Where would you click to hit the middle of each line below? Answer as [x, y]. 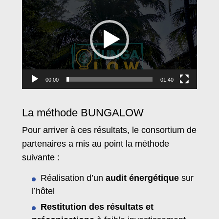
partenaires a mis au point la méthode [96, 143]
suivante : [41, 157]
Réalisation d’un [73, 178]
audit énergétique [142, 178]
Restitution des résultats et [97, 207]
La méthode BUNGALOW [83, 112]
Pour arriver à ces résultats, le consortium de [109, 130]
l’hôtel [43, 191]
